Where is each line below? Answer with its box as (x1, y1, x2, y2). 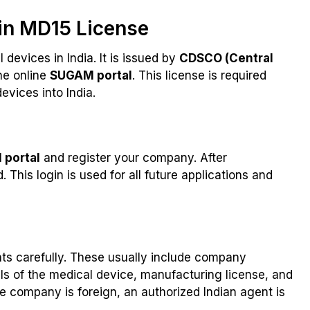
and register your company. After (40, 151, 227, 165)
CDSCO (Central (179, 51, 273, 66)
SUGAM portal (50, 69, 132, 83)
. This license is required (132, 69, 266, 83)
